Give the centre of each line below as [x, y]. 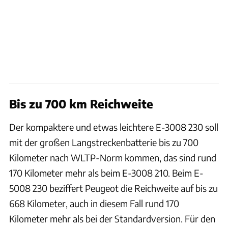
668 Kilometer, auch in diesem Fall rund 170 [94, 203]
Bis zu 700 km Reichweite [81, 104]
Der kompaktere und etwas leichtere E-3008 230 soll [114, 127]
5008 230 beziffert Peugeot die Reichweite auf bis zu [113, 188]
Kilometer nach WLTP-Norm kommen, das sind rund [113, 157]
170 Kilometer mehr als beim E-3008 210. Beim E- [106, 173]
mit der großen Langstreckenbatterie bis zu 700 [104, 142]
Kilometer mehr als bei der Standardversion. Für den [112, 218]
